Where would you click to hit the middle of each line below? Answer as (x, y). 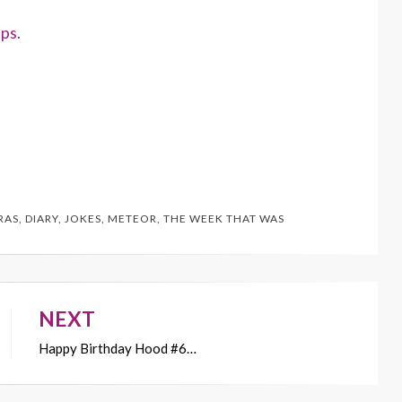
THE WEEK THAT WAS (224, 218)
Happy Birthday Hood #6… (118, 348)
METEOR (132, 218)
